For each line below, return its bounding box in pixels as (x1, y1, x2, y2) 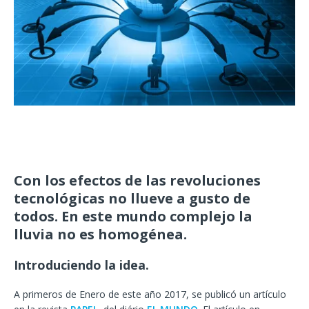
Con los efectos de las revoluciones (14, 171, 261, 190)
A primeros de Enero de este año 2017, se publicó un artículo (14, 288, 286, 301)
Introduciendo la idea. (14, 257, 149, 274)
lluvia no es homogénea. (14, 225, 187, 244)
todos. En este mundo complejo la (14, 207, 252, 226)
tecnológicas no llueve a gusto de (14, 189, 250, 208)
